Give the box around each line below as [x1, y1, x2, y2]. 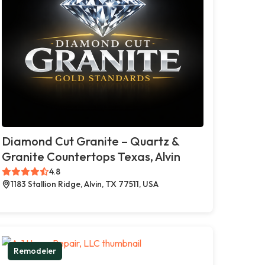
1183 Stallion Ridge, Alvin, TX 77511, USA [10, 178, 159, 189]
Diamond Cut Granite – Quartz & [1, 133, 179, 148]
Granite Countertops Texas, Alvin [1, 148, 180, 164]
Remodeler [13, 245, 56, 256]
